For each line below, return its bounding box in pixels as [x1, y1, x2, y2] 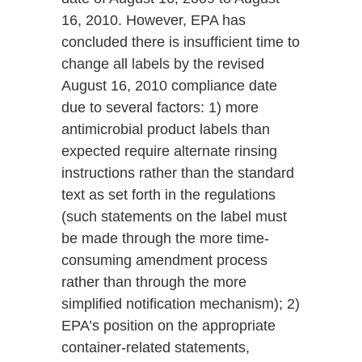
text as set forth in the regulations [61, 187, 276, 204]
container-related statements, [61, 339, 250, 356]
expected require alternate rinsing [61, 143, 277, 160]
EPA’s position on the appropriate [61, 318, 276, 335]
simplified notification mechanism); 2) [61, 296, 300, 313]
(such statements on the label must [61, 208, 287, 225]
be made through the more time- [61, 230, 269, 247]
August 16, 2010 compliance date [61, 78, 277, 95]
